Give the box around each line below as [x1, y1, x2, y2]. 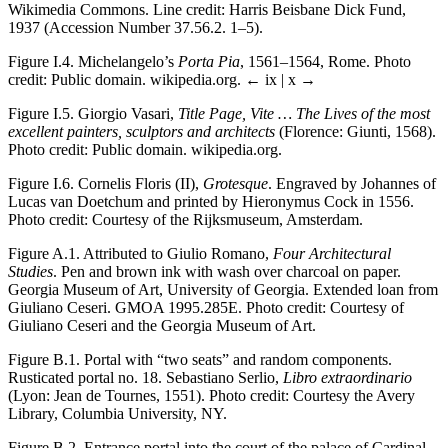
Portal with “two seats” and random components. [80, 350, 392, 368]
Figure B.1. [8, 350, 80, 368]
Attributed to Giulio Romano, [80, 244, 273, 262]
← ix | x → [245, 70, 316, 88]
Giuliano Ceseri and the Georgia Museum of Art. [8, 316, 316, 334]
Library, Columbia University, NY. [8, 404, 227, 422]
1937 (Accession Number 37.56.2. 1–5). [8, 18, 263, 36]
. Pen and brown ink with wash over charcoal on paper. [53, 262, 401, 280]
